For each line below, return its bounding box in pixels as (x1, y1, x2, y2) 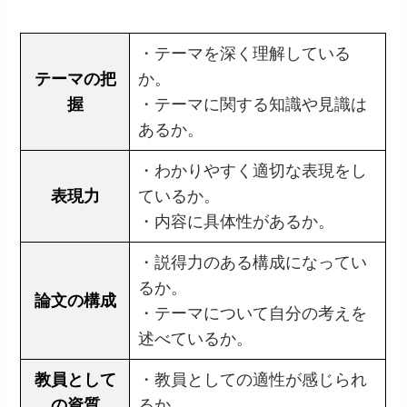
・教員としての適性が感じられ (138, 371, 368, 390)
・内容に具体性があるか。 (138, 213, 335, 232)
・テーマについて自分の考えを (138, 304, 368, 323)
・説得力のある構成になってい (138, 253, 368, 273)
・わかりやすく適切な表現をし (138, 162, 368, 181)
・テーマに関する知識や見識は (138, 95, 368, 114)
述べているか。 (138, 330, 253, 349)
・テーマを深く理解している (138, 45, 352, 64)
